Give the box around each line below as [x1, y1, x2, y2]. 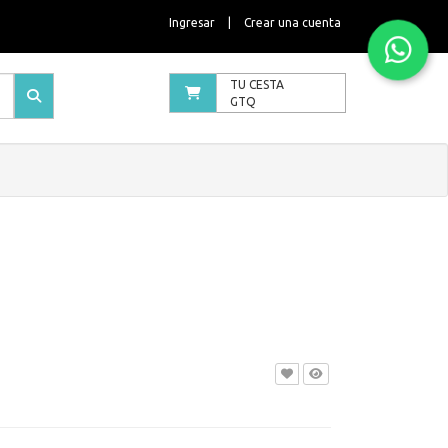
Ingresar [169, 16, 215, 29]
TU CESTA [229, 78, 284, 91]
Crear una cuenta [244, 16, 341, 29]
